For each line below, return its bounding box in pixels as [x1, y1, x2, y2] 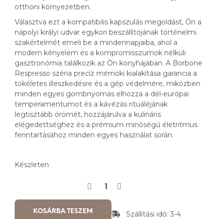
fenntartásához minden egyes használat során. [15, 131, 174, 140]
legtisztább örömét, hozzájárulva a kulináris [15, 110, 161, 119]
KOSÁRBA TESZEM [33, 208, 93, 215]
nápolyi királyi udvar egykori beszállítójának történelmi [15, 28, 197, 37]
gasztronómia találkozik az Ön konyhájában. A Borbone [15, 59, 202, 68]
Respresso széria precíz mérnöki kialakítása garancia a [15, 69, 197, 78]
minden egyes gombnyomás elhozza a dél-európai [15, 89, 189, 99]
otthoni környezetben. [15, 2, 91, 12]
